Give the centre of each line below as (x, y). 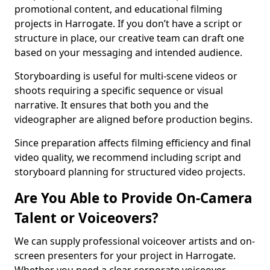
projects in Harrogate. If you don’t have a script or (128, 24)
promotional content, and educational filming (118, 9)
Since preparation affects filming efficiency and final (133, 143)
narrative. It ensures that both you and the (111, 105)
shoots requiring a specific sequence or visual (119, 90)
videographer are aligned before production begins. (133, 119)
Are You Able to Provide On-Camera (133, 198)
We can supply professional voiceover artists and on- (135, 241)
